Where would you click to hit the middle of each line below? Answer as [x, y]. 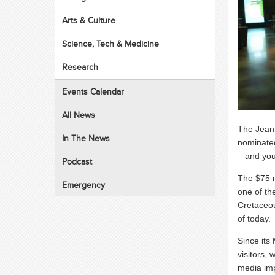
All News [79, 115]
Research [80, 67]
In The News [86, 138]
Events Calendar [93, 91]
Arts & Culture [89, 20]
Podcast [77, 161]
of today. [254, 219]
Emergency [84, 185]
